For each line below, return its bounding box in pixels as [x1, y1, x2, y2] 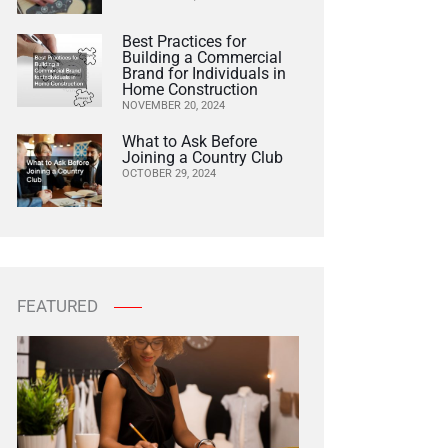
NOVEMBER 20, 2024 [121, 98, 225, 112]
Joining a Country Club [121, 147, 283, 167]
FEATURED [17, 296, 98, 317]
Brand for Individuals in [121, 63, 286, 83]
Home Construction [121, 79, 258, 99]
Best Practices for [121, 31, 246, 51]
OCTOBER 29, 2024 [121, 166, 216, 180]
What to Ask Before [121, 131, 257, 151]
